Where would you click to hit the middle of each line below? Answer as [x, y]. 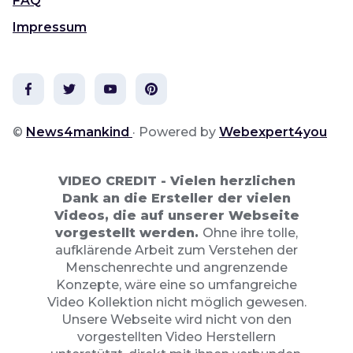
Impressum [50, 28]
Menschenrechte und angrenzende [176, 268]
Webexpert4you [273, 132]
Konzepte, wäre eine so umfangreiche [176, 285]
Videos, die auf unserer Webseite [176, 216]
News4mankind [79, 132]
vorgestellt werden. [129, 233]
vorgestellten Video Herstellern [176, 337]
